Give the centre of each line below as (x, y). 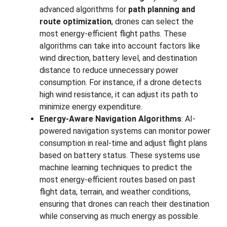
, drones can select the (153, 21)
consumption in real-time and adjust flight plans (123, 143)
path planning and (162, 9)
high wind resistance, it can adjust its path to (119, 94)
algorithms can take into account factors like (120, 46)
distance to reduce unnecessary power (109, 70)
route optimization (75, 21)
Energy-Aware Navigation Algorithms (110, 119)
